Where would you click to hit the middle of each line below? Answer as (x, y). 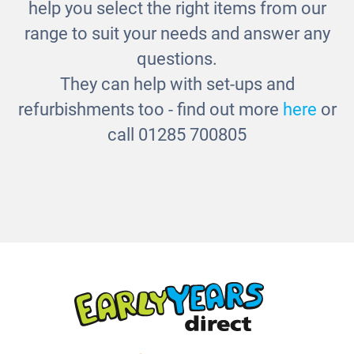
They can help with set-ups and (177, 85)
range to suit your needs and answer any (177, 34)
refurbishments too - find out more (150, 110)
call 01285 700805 (177, 135)
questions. (177, 59)
